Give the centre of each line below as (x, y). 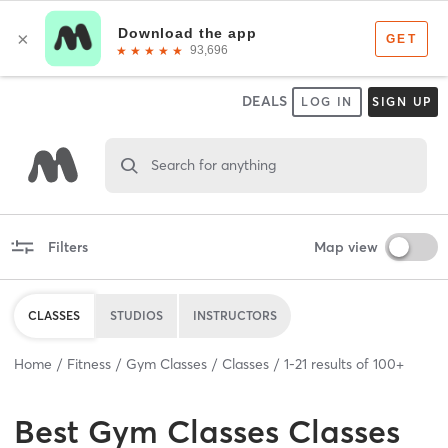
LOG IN (327, 101)
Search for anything (213, 164)
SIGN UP (402, 101)
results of (340, 363)
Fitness (89, 363)
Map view (345, 246)
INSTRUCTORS (235, 315)
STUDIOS (136, 315)
